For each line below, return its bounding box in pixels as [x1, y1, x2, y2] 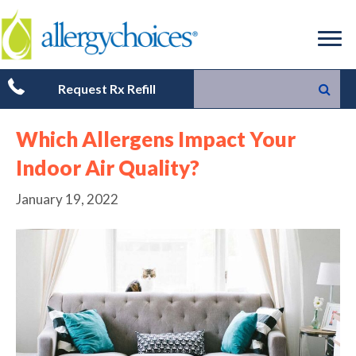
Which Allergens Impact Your [16, 126, 296, 152]
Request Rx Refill [57, 80, 156, 96]
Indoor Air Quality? [16, 155, 199, 180]
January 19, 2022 [16, 191, 118, 207]
